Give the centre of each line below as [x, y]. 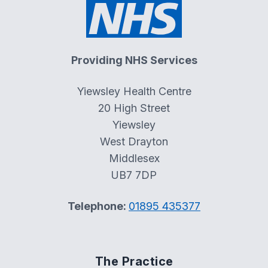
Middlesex [134, 158]
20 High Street [134, 108]
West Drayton [134, 141]
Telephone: [98, 206]
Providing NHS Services [134, 60]
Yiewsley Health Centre [134, 91]
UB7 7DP [134, 175]
